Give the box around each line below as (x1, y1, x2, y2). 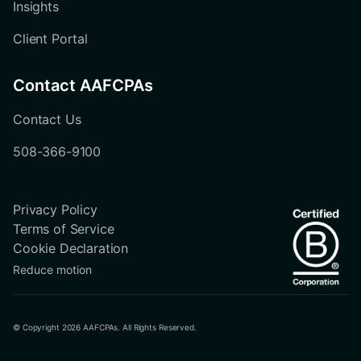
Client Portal (13, 31, 88, 48)
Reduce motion (13, 263, 92, 277)
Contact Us (13, 111, 81, 128)
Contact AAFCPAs (13, 76, 153, 96)
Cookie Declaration (13, 240, 129, 257)
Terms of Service (13, 221, 114, 238)
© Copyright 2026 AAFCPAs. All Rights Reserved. (13, 322, 197, 333)
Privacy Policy (13, 201, 98, 218)
